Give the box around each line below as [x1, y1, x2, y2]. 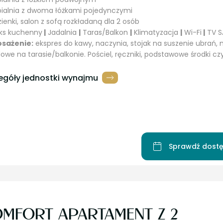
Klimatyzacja [132, 27, 180, 37]
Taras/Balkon [81, 27, 130, 37]
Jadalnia [46, 27, 79, 37]
